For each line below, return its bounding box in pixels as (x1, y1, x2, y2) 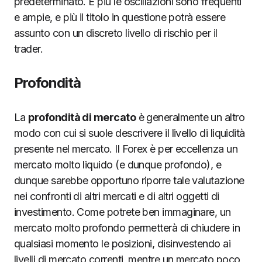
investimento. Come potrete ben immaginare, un (14, 205, 231, 218)
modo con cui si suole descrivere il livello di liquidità (14, 126, 245, 139)
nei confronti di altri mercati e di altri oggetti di (14, 189, 219, 202)
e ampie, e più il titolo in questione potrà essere (14, 11, 225, 23)
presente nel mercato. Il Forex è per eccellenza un (14, 142, 237, 155)
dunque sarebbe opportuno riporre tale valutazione (14, 174, 244, 187)
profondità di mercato (28, 111, 136, 123)
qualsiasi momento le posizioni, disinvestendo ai (14, 237, 231, 250)
